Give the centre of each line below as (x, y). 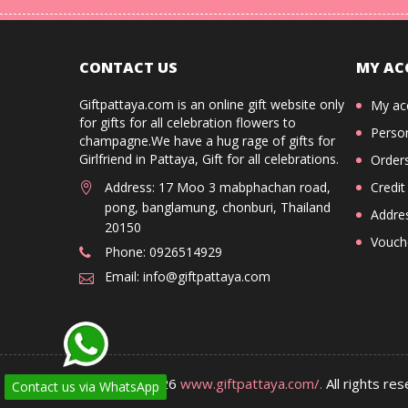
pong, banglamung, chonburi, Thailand (218, 207)
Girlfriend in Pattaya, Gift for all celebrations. (209, 159)
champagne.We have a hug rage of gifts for (207, 141)
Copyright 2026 (130, 383)
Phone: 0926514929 (163, 252)
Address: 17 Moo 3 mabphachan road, (218, 187)
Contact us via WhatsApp (86, 387)
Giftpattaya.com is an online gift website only (212, 104)
